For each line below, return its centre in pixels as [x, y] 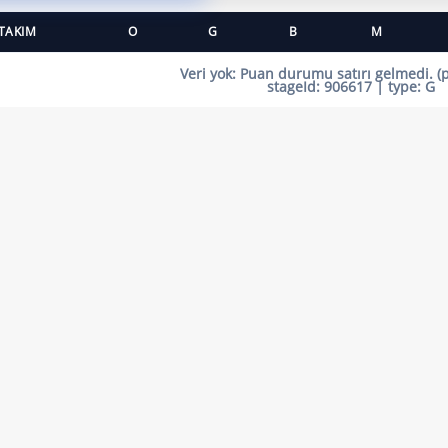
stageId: [295, 86]
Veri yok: [208, 73]
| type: [398, 86]
